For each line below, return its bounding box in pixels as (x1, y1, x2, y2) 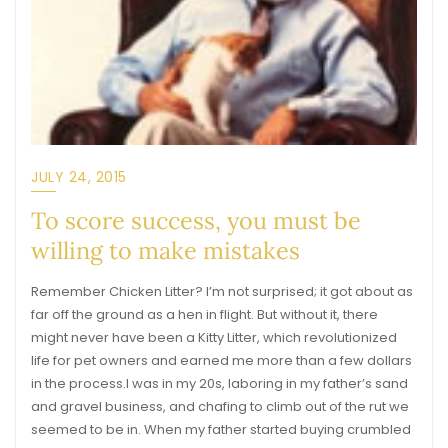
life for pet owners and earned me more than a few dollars (31, 351, 412, 370)
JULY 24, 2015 (31, 167, 127, 187)
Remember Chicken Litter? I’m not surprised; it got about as (31, 282, 413, 301)
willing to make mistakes (31, 235, 300, 265)
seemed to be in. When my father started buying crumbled (31, 420, 411, 439)
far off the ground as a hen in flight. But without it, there (31, 305, 378, 324)
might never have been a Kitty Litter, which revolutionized (31, 328, 397, 347)
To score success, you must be (31, 205, 361, 235)
